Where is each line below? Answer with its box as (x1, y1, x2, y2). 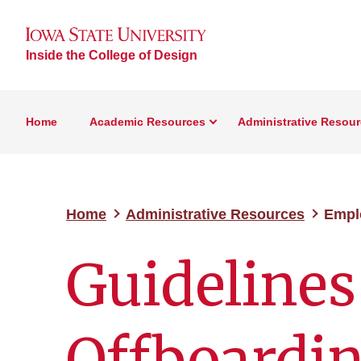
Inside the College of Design (26, 48, 197, 62)
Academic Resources (89, 115, 205, 128)
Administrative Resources (126, 206, 305, 222)
